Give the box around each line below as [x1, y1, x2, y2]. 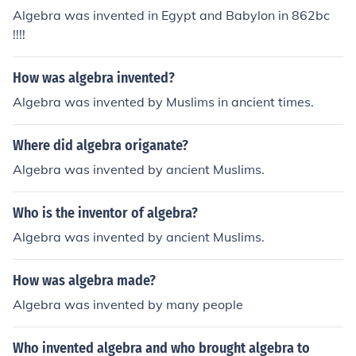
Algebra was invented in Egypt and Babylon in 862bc [13, 7, 330, 23]
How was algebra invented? [13, 69, 175, 87]
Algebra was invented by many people [13, 296, 243, 312]
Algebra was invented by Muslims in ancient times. [13, 94, 314, 110]
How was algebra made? [13, 272, 156, 289]
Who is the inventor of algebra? [13, 204, 198, 222]
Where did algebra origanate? [13, 137, 188, 154]
